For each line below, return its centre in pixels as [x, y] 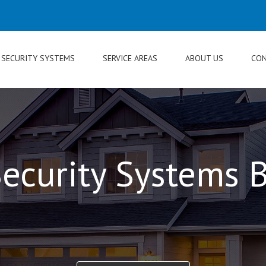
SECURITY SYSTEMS [38, 58]
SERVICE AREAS [130, 58]
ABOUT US [204, 58]
